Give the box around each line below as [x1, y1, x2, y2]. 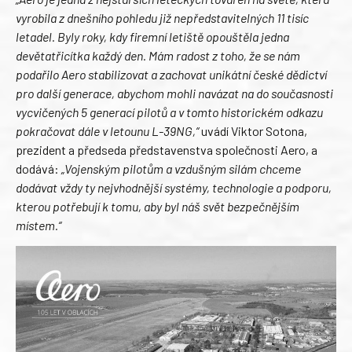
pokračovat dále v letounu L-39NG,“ [16, 123, 199, 138]
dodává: [16, 160, 61, 176]
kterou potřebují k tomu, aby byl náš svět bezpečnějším [16, 198, 299, 214]
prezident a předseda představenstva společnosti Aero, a [16, 141, 317, 157]
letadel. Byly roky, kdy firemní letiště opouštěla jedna [16, 28, 289, 44]
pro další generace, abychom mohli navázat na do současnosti [16, 85, 333, 101]
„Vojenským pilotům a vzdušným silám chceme [61, 160, 301, 176]
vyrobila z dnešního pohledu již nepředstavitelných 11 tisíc [16, 9, 309, 25]
